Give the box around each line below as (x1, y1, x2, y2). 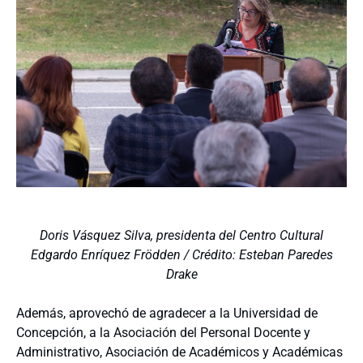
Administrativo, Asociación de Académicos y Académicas (16, 344, 343, 360)
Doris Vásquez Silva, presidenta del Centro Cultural (40, 227, 323, 243)
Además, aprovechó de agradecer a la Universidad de (16, 305, 318, 321)
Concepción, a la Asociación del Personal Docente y (16, 324, 310, 340)
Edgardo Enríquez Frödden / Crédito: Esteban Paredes (30, 246, 333, 263)
